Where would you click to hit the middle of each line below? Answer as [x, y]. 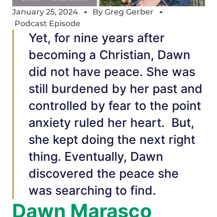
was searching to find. [92, 191]
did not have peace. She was [112, 72]
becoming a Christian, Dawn [109, 55]
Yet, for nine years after [97, 38]
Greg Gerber [129, 12]
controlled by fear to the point [115, 106]
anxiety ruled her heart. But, [111, 123]
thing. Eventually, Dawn [96, 157]
